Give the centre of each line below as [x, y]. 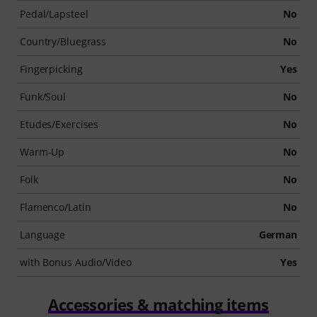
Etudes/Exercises [59, 124]
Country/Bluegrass [63, 41]
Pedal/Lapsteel [54, 14]
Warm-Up [42, 152]
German [278, 235]
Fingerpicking [51, 69]
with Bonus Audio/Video [76, 262]
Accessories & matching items [158, 304]
